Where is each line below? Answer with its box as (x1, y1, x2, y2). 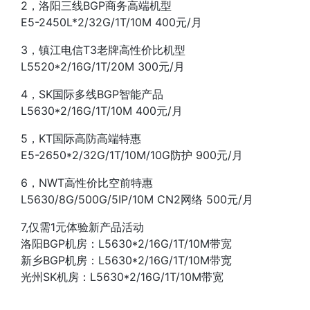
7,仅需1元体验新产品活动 (21, 220, 144, 234)
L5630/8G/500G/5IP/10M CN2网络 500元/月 (21, 192, 253, 206)
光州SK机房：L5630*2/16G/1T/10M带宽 (21, 270, 224, 284)
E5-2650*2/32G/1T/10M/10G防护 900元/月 (21, 148, 243, 162)
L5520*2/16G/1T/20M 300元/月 (21, 60, 185, 73)
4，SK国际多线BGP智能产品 (21, 87, 163, 101)
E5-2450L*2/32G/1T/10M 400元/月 (21, 15, 202, 29)
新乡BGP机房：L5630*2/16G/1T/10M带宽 (21, 253, 232, 267)
